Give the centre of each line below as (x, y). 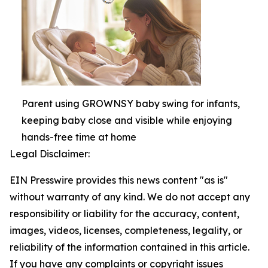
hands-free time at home (79, 137)
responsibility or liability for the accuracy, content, (124, 213)
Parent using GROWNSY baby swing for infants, (131, 103)
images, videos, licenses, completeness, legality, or (126, 230)
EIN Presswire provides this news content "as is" (119, 180)
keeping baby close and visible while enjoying (127, 120)
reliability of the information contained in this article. (130, 247)
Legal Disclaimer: (50, 153)
